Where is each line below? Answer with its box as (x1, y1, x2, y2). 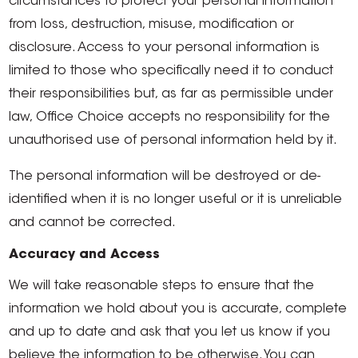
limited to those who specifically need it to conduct (9, 65, 334, 78)
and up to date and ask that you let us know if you (9, 326, 331, 339)
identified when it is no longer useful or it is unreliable (9, 193, 343, 206)
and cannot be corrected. (9, 217, 177, 229)
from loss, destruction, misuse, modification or (9, 18, 295, 31)
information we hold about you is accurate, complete (9, 303, 348, 316)
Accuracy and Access (9, 249, 161, 261)
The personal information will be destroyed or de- (9, 170, 321, 183)
